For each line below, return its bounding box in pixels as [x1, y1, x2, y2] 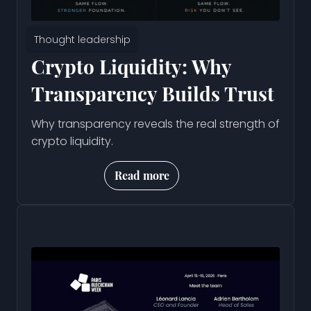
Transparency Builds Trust [31, 80, 274, 106]
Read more [115, 167, 170, 183]
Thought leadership [34, 32, 131, 47]
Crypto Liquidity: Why [31, 53, 231, 79]
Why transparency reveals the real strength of [31, 115, 280, 132]
